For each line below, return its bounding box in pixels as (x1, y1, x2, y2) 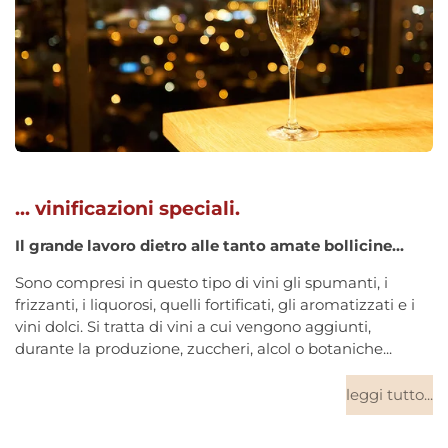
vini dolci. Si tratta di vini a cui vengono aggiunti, (15, 317, 371, 337)
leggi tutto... (346, 384, 433, 404)
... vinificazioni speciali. (15, 196, 240, 221)
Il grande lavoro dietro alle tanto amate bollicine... (15, 236, 404, 256)
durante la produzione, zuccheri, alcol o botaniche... (15, 339, 392, 359)
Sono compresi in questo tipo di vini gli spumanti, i (15, 273, 388, 293)
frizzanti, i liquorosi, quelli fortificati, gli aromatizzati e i (15, 295, 415, 315)
